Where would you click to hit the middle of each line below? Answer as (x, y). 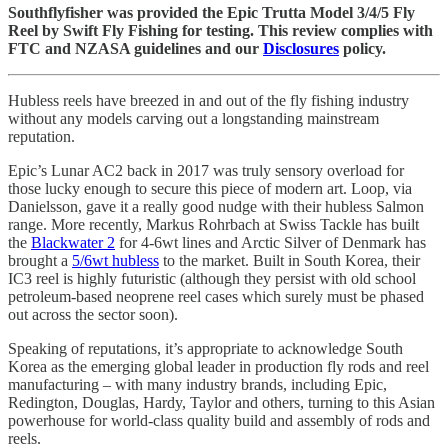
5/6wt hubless (115, 260)
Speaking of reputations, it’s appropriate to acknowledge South (205, 348)
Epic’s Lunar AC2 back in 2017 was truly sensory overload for (206, 170)
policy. (362, 48)
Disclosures (301, 48)
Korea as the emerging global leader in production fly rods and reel (218, 366)
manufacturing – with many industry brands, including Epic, (197, 384)
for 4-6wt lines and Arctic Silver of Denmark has (270, 242)
